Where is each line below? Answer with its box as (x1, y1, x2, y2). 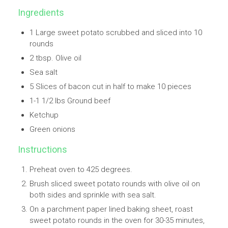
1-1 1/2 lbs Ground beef (29, 96, 110, 106)
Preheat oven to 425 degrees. (29, 165, 132, 175)
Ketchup (29, 110, 59, 120)
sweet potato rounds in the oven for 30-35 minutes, (29, 216, 205, 225)
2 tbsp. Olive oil (29, 53, 81, 63)
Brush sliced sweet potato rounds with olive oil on (29, 179, 200, 189)
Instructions (18, 144, 67, 155)
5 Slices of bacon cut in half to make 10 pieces (29, 82, 191, 92)
